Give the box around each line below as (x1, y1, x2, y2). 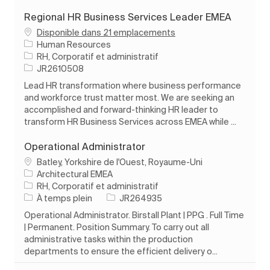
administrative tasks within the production (24, 234, 193, 244)
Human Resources (37, 39, 111, 49)
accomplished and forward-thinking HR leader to (24, 104, 218, 115)
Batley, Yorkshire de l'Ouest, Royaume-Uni (37, 157, 202, 167)
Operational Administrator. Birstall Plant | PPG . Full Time (24, 210, 244, 220)
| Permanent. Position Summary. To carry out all (24, 222, 209, 232)
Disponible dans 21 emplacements (37, 27, 175, 37)
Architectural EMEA (37, 169, 113, 179)
